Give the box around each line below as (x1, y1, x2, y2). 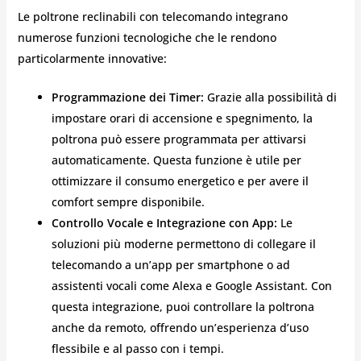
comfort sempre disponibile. (51, 193, 205, 210)
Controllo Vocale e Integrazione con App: (51, 214, 277, 230)
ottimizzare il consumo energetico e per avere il (51, 172, 309, 189)
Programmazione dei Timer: (51, 89, 204, 105)
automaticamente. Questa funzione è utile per (51, 151, 301, 168)
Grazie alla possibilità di (203, 89, 337, 105)
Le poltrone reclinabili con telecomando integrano (17, 8, 288, 24)
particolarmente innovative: (17, 50, 167, 66)
